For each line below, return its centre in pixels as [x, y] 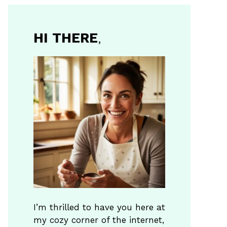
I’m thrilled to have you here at [99, 207]
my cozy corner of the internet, [99, 220]
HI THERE [66, 38]
